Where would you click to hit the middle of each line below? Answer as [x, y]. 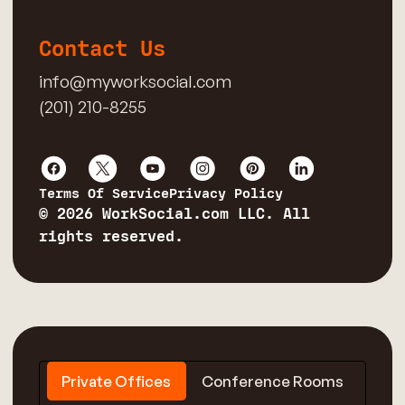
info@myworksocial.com [135, 81]
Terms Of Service [104, 194]
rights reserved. [111, 237]
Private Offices [117, 381]
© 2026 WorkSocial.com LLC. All [174, 215]
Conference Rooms [272, 381]
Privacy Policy [226, 194]
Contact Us [102, 49]
